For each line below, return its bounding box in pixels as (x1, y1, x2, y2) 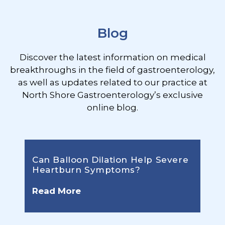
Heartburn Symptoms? (32, 165, 141, 175)
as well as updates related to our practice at (18, 77, 207, 88)
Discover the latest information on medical (19, 52, 206, 63)
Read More (32, 186, 81, 196)
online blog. (87, 102, 138, 113)
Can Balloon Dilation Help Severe (32, 155, 189, 165)
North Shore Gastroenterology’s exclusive (22, 90, 203, 100)
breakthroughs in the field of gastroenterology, (10, 65, 215, 75)
